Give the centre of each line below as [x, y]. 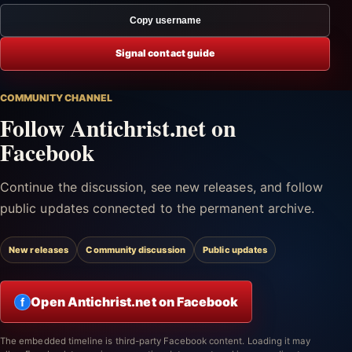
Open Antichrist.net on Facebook [135, 301]
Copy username [165, 20]
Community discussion [136, 249]
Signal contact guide [165, 53]
